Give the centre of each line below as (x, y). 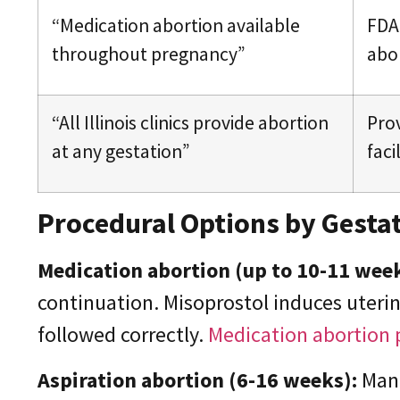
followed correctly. (121, 335)
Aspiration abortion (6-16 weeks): (197, 379)
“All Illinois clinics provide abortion (190, 123)
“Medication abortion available (176, 26)
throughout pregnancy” (149, 54)
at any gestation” (121, 152)
